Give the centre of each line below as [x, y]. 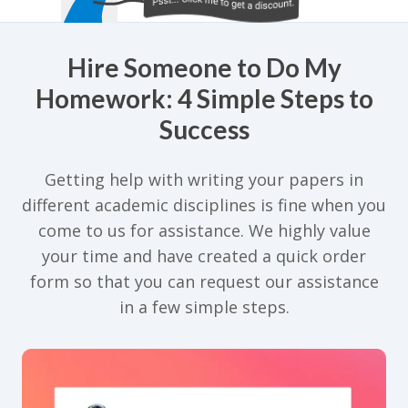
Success [204, 129]
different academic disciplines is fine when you [204, 205]
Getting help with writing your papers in [204, 179]
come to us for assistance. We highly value [204, 230]
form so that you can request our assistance [204, 281]
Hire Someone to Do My [204, 67]
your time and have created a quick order [204, 256]
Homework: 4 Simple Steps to [204, 98]
